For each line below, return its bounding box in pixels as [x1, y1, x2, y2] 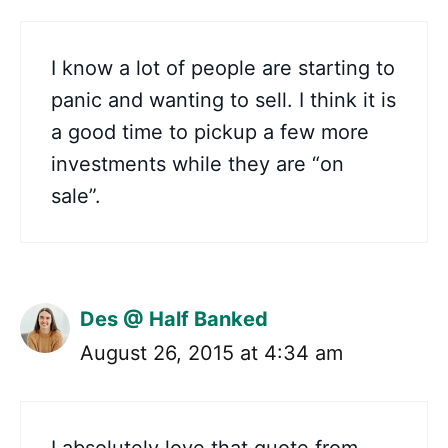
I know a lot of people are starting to [51, 56, 395, 81]
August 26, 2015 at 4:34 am [80, 341, 343, 366]
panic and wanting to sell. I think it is [51, 88, 396, 113]
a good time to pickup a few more [51, 120, 369, 145]
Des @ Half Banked [80, 307, 268, 332]
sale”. [51, 184, 101, 209]
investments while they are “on [51, 152, 344, 177]
